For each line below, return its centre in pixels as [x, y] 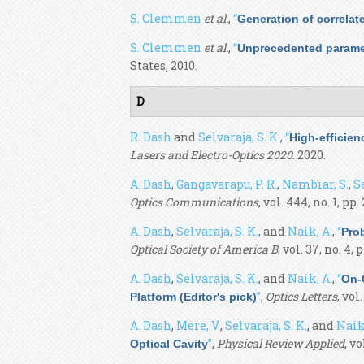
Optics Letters [301, 296]
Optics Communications [194, 202]
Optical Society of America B [204, 249]
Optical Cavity [169, 344]
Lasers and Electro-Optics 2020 [211, 155]
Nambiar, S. [315, 184]
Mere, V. [198, 325]
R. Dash [151, 137]
